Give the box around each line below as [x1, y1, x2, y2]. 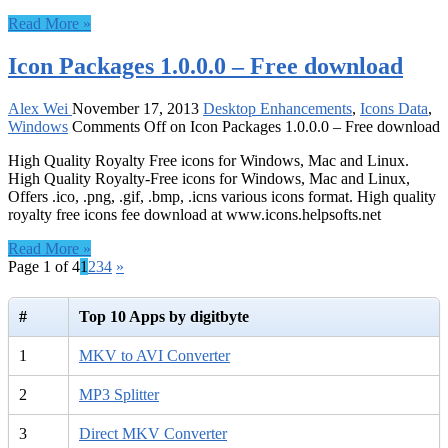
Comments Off [72, 117, 166, 135]
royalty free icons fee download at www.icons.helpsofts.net [8, 205, 381, 223]
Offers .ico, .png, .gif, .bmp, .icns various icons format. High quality [8, 187, 436, 205]
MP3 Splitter [79, 386, 159, 404]
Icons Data [360, 99, 428, 117]
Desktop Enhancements [203, 99, 352, 117]
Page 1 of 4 [8, 257, 80, 275]
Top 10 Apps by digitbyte [79, 308, 249, 326]
